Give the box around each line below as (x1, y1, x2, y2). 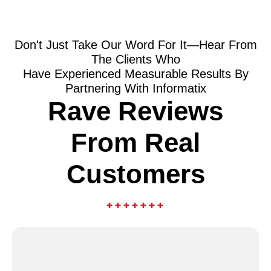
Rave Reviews (48, 96, 223, 126)
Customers (66, 159, 205, 189)
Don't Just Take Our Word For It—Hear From (14, 38, 257, 51)
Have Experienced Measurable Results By (22, 67, 249, 80)
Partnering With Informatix (65, 82, 206, 95)
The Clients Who (91, 53, 180, 66)
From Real (71, 128, 200, 157)
